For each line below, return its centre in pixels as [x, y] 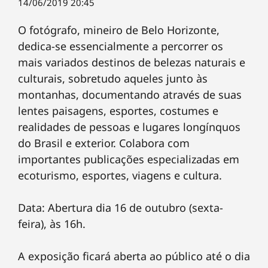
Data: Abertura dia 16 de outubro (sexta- [121, 208]
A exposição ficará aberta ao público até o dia [134, 256]
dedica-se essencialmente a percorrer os [121, 46]
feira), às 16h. [52, 224]
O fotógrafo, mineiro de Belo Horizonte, [119, 30]
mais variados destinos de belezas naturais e [132, 63]
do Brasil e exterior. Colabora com [104, 143]
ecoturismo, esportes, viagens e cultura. [120, 176]
